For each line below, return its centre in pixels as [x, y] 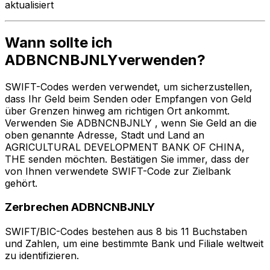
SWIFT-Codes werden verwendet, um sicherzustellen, [129, 86]
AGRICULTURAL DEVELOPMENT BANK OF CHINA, [125, 147]
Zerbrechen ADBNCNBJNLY [80, 207]
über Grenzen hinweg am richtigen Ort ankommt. [117, 111]
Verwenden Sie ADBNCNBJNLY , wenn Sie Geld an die [131, 123]
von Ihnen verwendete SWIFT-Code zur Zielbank [118, 171]
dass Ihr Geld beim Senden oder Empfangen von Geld [128, 99]
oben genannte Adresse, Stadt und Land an [105, 135]
